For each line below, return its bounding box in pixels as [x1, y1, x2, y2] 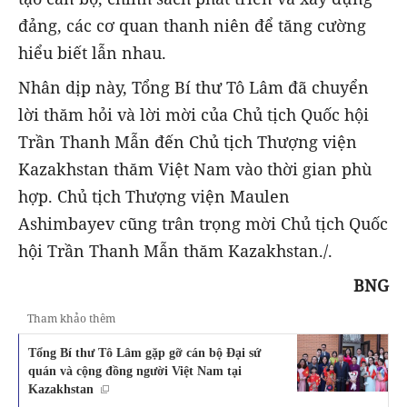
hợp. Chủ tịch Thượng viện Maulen [18, 184, 290, 207]
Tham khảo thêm [27, 311, 115, 327]
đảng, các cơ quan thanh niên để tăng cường [18, 14, 366, 36]
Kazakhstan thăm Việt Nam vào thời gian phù [18, 157, 372, 180]
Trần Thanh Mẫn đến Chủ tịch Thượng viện [18, 130, 357, 153]
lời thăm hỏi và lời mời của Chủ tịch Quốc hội [18, 103, 369, 125]
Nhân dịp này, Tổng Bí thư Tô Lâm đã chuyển [18, 75, 369, 98]
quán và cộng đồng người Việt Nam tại [28, 363, 242, 379]
